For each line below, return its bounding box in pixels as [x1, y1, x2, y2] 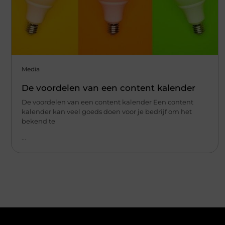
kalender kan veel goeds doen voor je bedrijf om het [22, 107, 192, 116]
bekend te [22, 117, 55, 125]
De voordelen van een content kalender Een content [22, 97, 193, 106]
